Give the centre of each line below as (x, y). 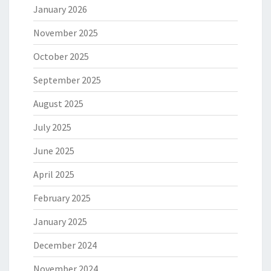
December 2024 (65, 245)
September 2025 (67, 80)
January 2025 (60, 222)
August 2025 (58, 104)
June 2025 (54, 151)
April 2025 (54, 175)
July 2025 (52, 127)
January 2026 (60, 9)
